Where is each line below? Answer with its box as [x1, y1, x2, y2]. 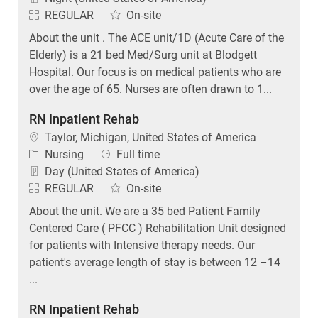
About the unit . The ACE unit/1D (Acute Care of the [28, 31, 284, 45]
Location [28, 129, 72, 143]
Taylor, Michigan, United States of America [44, 130, 256, 144]
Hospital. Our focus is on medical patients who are [28, 65, 281, 79]
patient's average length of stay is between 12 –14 [28, 255, 280, 269]
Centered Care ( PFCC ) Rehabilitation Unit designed [28, 221, 286, 235]
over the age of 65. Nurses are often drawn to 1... [28, 82, 272, 96]
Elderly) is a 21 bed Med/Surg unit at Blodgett [28, 48, 257, 62]
